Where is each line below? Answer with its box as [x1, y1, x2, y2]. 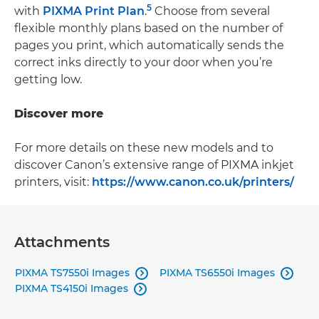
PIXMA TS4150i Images [15, 281, 128, 295]
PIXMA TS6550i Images [159, 266, 275, 279]
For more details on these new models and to [14, 140, 273, 155]
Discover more [14, 106, 103, 120]
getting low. [14, 72, 82, 86]
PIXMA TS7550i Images [15, 266, 130, 279]
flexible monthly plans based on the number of [14, 21, 283, 35]
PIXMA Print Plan [43, 4, 145, 18]
